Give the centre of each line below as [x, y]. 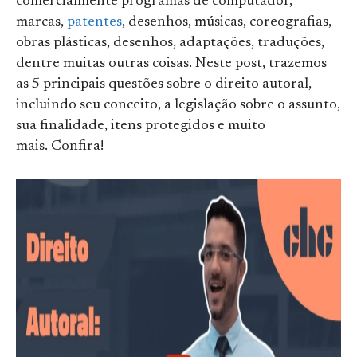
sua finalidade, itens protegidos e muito [141, 126]
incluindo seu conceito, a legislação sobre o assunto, [178, 106]
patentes [94, 23]
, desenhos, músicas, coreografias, [227, 23]
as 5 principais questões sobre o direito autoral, [164, 85]
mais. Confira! [60, 147]
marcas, [41, 23]
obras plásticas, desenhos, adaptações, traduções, [170, 43]
